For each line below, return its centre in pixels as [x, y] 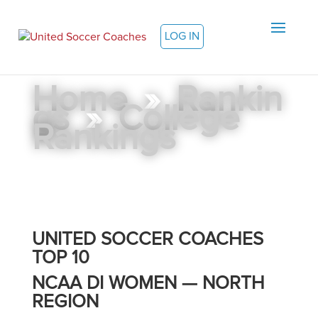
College [179, 120]
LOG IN [182, 37]
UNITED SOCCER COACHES [147, 239]
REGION [65, 302]
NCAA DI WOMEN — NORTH [148, 283]
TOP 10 [60, 258]
